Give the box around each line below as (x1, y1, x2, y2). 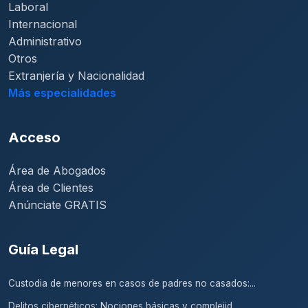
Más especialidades (8, 86, 116, 100)
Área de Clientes (8, 181, 93, 195)
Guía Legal (8, 241, 78, 258)
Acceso (8, 129, 60, 146)
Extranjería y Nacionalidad (8, 69, 144, 82)
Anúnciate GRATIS (8, 198, 107, 212)
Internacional (8, 17, 77, 31)
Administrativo (8, 34, 82, 48)
